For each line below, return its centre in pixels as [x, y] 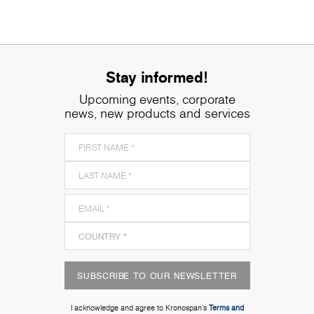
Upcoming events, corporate [157, 100]
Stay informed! [157, 77]
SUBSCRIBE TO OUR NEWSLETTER [157, 276]
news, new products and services [157, 114]
